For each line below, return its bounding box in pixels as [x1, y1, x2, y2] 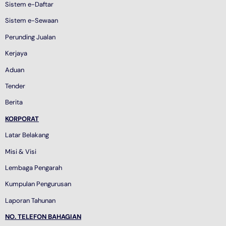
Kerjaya [5, 49, 27, 58]
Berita [5, 98, 23, 107]
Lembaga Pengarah [5, 163, 62, 172]
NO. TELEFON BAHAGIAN [5, 212, 81, 221]
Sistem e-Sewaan [5, 16, 58, 25]
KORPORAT [5, 114, 39, 123]
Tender [5, 82, 25, 91]
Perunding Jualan [5, 32, 55, 41]
